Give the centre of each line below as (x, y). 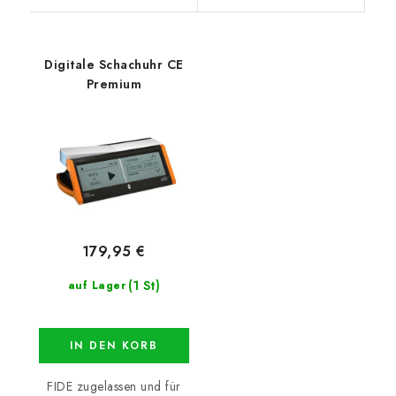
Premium (114, 84)
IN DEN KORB (114, 346)
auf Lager (96, 286)
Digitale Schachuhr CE (114, 64)
